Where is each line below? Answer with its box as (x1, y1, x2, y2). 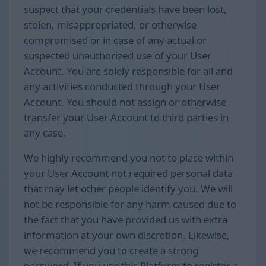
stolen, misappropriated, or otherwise (24, 17, 197, 31)
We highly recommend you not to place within (24, 151, 233, 165)
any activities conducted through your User (24, 79, 220, 93)
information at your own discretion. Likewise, (24, 228, 230, 242)
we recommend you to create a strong (24, 243, 198, 258)
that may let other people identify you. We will (24, 182, 233, 196)
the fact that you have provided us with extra (24, 213, 227, 227)
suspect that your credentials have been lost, (24, 2, 227, 16)
